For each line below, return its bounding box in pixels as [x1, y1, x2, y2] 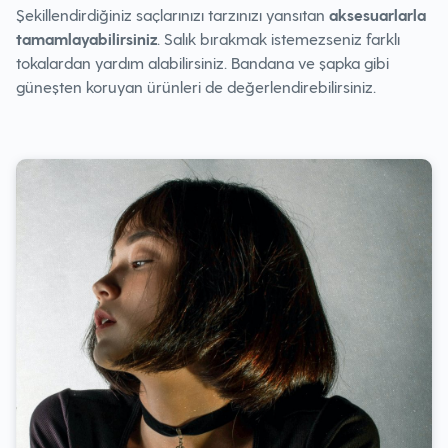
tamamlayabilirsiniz [16, 29, 157, 48]
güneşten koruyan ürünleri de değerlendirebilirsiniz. [16, 77, 376, 96]
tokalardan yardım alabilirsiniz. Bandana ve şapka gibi [16, 53, 389, 72]
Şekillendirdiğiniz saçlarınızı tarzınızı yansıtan [16, 5, 329, 24]
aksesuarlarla [329, 5, 426, 24]
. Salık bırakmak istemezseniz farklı [157, 29, 400, 48]
